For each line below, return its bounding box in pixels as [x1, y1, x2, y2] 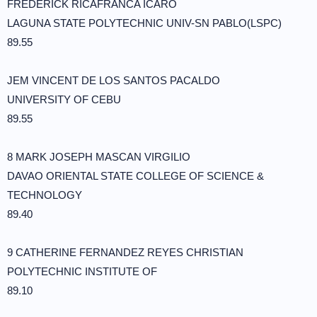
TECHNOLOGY [7, 189, 82, 201]
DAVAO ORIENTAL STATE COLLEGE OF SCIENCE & [7, 170, 264, 182]
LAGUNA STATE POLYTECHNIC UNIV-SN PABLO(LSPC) [7, 17, 282, 29]
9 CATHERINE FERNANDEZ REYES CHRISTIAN [7, 246, 243, 258]
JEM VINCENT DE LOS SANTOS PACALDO [7, 74, 220, 86]
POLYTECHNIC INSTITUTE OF [7, 265, 157, 277]
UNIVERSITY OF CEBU [7, 93, 121, 105]
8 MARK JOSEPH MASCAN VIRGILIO [7, 151, 190, 163]
